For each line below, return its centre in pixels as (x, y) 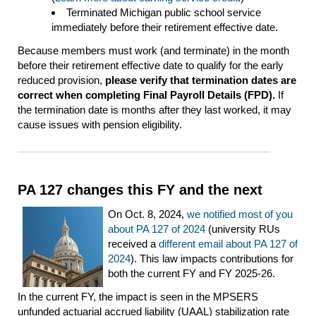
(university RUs (243, 229)
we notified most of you (240, 214)
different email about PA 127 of (228, 243)
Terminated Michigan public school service (164, 13)
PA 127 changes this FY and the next (140, 189)
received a (133, 243)
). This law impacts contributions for (212, 258)
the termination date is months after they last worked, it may (154, 110)
